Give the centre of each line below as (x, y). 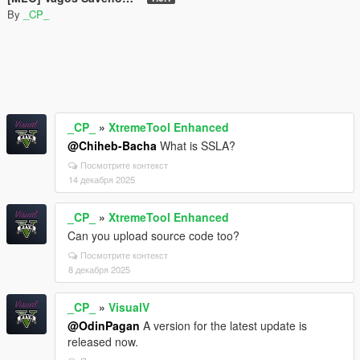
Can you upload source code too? (153, 235)
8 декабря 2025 (99, 269)
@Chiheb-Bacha (112, 145)
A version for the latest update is (223, 325)
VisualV (129, 307)
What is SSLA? (196, 145)
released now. (103, 342)
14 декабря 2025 (102, 179)
